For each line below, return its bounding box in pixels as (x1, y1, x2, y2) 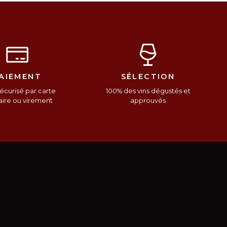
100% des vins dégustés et (105, 87, 191, 95)
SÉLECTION (121, 71, 175, 81)
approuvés (130, 96, 166, 104)
